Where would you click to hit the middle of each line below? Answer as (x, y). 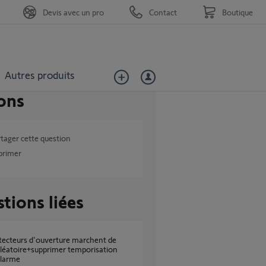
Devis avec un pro (73, 12)
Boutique (237, 12)
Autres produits (39, 75)
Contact (163, 12)
